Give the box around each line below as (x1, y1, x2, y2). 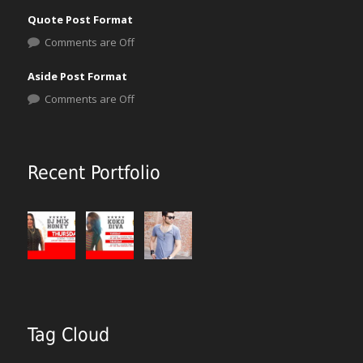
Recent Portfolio (28, 162, 160, 183)
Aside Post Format (28, 69, 127, 83)
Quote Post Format (28, 12, 133, 27)
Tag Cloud (28, 324, 109, 345)
